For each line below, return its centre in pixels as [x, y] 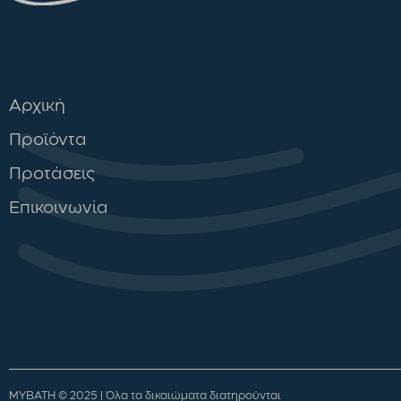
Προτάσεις [52, 174]
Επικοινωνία [59, 208]
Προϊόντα [48, 140]
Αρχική [37, 106]
